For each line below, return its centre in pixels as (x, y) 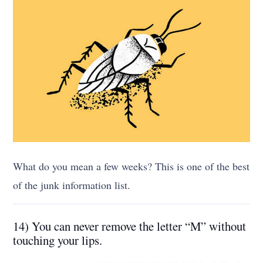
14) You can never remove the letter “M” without (130, 226)
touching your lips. (58, 240)
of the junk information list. (72, 185)
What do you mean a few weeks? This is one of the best (131, 166)
